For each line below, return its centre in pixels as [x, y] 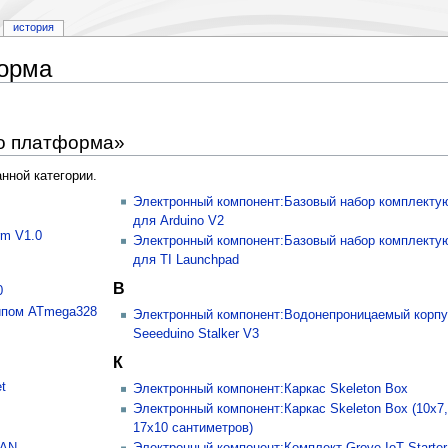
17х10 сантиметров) [193, 428]
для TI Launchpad [186, 259]
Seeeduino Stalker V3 [196, 333]
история [33, 27]
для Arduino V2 [179, 220]
